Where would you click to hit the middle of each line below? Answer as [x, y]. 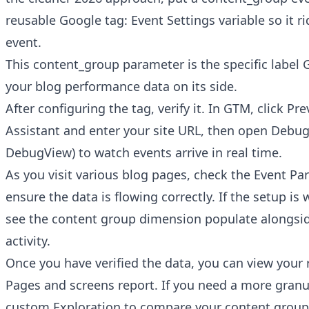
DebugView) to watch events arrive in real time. [144, 153]
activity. [28, 241]
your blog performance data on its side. [121, 87]
